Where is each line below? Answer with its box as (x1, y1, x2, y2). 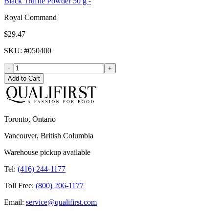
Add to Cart (8, 75, 40, 83)
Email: (4, 198, 24, 207)
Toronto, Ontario (4, 115, 56, 124)
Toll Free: (4, 181, 34, 190)
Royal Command (4, 13, 57, 22)
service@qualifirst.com (26, 198, 97, 207)
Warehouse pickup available (4, 148, 90, 157)
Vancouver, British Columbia (4, 131, 93, 140)
